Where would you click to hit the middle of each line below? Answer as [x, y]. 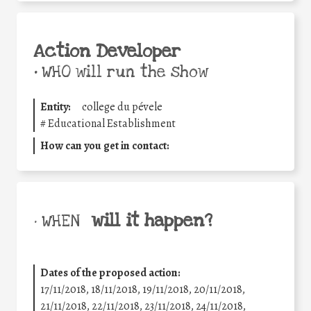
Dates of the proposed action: [110, 273]
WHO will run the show [123, 73]
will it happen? [152, 221]
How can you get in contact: [105, 146]
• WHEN [57, 222]
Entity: [56, 107]
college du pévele [122, 107]
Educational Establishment [112, 124]
